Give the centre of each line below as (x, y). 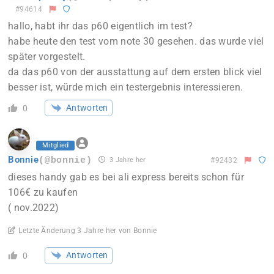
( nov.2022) (34, 208)
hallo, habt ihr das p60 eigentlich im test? (100, 26)
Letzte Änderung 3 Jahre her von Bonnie (88, 231)
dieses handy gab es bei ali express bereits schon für (126, 177)
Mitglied (56, 146)
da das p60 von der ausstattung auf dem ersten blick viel (135, 72)
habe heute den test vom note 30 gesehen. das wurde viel (136, 41)
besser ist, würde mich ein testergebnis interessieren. (126, 87)
